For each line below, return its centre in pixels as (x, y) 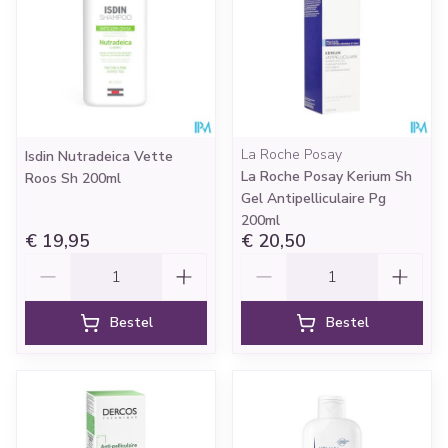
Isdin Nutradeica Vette (99, 156)
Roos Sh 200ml (73, 178)
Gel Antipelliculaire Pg (313, 198)
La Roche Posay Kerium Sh (326, 176)
